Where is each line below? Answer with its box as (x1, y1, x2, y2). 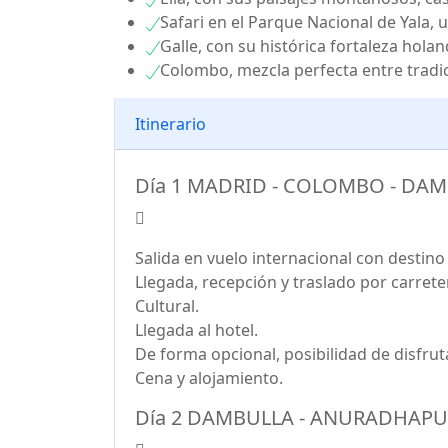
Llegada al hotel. (135, 319, 258, 341)
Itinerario (135, 112, 206, 135)
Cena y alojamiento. (135, 367, 283, 389)
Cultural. (135, 295, 199, 317)
